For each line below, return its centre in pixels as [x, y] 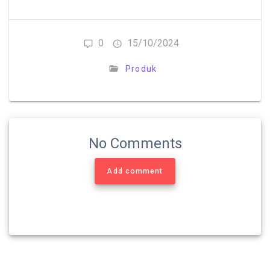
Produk [141, 69]
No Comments [135, 144]
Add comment [135, 171]
